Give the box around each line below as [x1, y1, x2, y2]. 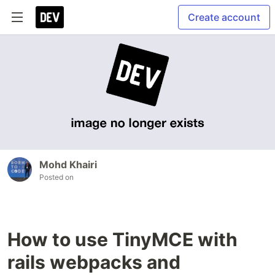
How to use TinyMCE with [7, 228, 238, 251]
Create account [188, 11, 260, 23]
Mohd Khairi [39, 158, 97, 171]
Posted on [39, 172, 74, 182]
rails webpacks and [7, 251, 180, 274]
